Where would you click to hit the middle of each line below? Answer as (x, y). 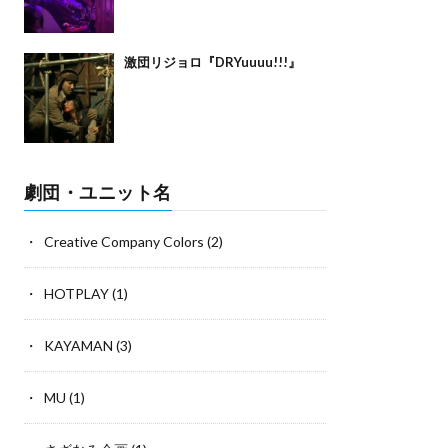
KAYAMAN (78, 346)
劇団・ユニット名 (97, 192)
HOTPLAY (76, 294)
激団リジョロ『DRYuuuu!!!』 (212, 62)
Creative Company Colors (123, 242)
